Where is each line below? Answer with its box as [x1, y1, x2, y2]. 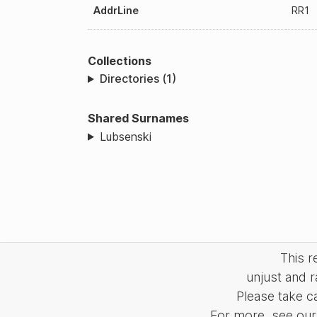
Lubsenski [99, 129, 151, 144]
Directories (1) [99, 71, 176, 86]
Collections [88, 53, 151, 68]
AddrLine [93, 4, 139, 16]
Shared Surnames [88, 111, 189, 126]
